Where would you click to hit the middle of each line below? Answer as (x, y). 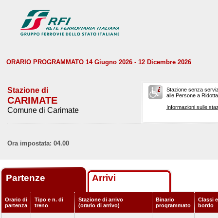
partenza (16, 205)
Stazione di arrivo (101, 200)
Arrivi (104, 178)
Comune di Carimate (43, 110)
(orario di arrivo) (99, 205)
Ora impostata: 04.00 (38, 143)
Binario (165, 200)
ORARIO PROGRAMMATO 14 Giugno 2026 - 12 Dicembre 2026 (99, 62)
